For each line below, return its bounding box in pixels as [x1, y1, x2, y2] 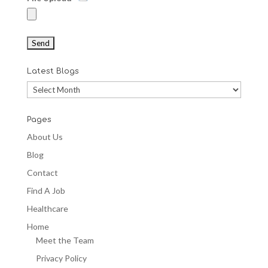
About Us [26, 131, 63, 142]
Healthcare [26, 203, 68, 214]
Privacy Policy [35, 252, 87, 263]
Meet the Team [35, 234, 94, 245]
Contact [26, 167, 58, 178]
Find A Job [26, 185, 65, 196]
